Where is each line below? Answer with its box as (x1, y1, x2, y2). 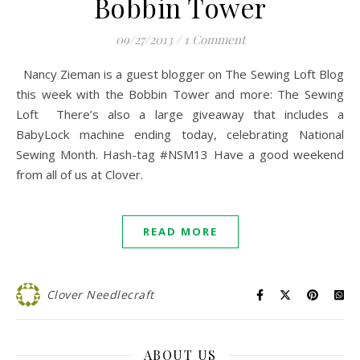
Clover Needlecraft (46, 287, 154, 302)
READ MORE (142, 224, 218, 239)
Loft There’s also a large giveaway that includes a (16, 106, 344, 122)
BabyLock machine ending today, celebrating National (16, 126, 344, 142)
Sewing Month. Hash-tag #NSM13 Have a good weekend (16, 146, 344, 162)
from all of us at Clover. (16, 166, 143, 182)
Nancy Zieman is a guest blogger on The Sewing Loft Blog (16, 66, 32, 82)
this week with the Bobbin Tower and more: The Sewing (16, 86, 344, 102)
